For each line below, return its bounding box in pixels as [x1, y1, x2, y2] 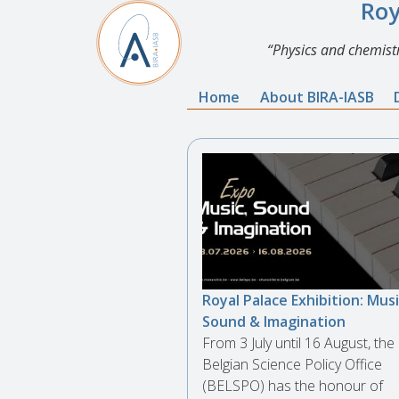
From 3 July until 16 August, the [202, 332, 395, 353]
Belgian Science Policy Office [202, 354, 382, 374]
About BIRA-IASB [259, 86, 374, 107]
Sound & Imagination [202, 311, 346, 331]
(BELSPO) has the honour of [202, 375, 383, 395]
